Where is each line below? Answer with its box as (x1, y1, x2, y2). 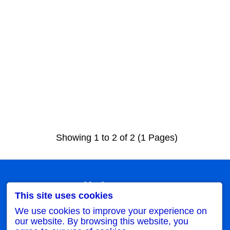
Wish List (99, 215, 137, 226)
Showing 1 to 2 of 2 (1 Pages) (56, 132, 178, 143)
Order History (90, 205, 146, 216)
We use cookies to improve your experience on (15, 206, 207, 216)
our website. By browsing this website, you (15, 216, 188, 226)
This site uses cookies (15, 190, 113, 201)
